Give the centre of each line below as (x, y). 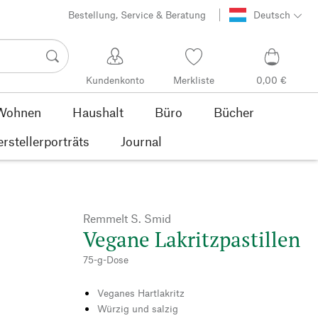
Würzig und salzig (138, 308)
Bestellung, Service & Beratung (137, 15)
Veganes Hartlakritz (141, 292)
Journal (141, 141)
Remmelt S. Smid (127, 218)
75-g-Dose (106, 259)
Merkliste (193, 80)
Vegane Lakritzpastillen (192, 239)
